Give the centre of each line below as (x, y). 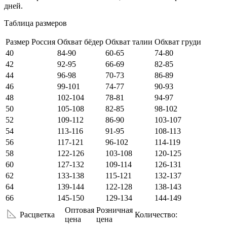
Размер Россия (30, 42)
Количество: (156, 215)
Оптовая (80, 210)
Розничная (115, 210)
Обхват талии (129, 42)
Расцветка (37, 215)
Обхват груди (178, 42)
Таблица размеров (35, 23)
